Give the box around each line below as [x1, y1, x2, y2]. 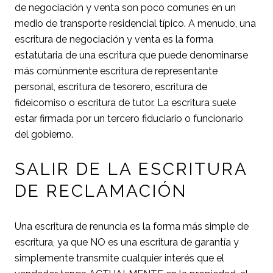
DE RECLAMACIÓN [15, 181, 187, 202]
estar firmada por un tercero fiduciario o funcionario [15, 113, 243, 125]
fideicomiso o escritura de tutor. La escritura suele [15, 97, 236, 109]
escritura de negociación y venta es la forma [15, 34, 213, 46]
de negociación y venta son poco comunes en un [15, 2, 236, 14]
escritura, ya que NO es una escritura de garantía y [15, 236, 239, 248]
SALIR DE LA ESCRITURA [15, 159, 247, 180]
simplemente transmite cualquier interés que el [15, 252, 224, 264]
